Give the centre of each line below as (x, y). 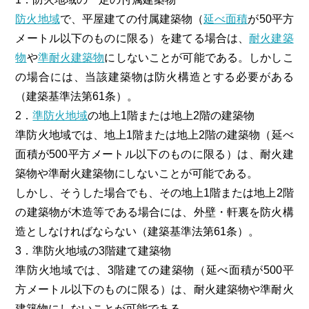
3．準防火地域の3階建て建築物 (93, 250)
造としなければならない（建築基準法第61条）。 (138, 231)
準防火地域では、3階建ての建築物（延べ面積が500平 (154, 270)
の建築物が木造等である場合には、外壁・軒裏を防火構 (154, 212)
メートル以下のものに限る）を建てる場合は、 (132, 38)
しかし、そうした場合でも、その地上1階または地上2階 (154, 192)
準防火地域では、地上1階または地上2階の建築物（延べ (154, 134)
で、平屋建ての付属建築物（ (132, 19)
